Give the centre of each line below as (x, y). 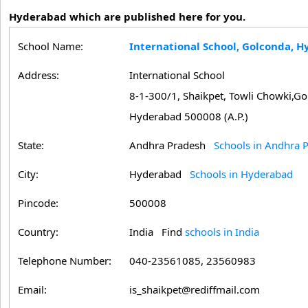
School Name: (51, 46)
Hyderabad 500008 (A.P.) (189, 116)
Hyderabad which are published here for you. (127, 16)
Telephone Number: (65, 261)
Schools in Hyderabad (241, 174)
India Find (157, 232)
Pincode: (38, 203)
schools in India (222, 232)
